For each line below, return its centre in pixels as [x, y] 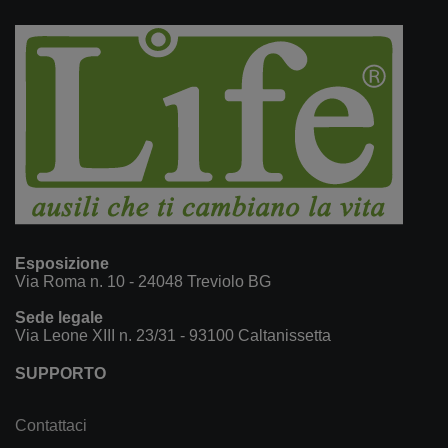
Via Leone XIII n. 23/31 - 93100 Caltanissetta [173, 336]
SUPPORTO [60, 374]
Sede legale [59, 318]
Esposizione [62, 264]
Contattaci [51, 426]
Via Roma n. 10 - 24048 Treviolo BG [143, 282]
